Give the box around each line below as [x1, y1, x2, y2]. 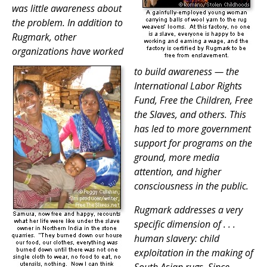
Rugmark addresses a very [134, 203, 243, 217]
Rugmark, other [12, 30, 76, 44]
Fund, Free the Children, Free [134, 94, 253, 107]
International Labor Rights [134, 79, 242, 93]
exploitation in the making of [134, 246, 253, 260]
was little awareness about [12, 2, 122, 15]
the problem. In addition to [12, 16, 123, 30]
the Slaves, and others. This [134, 108, 246, 122]
